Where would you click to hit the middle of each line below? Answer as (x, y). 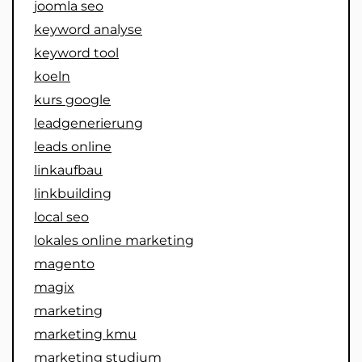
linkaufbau (68, 170)
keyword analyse (88, 29)
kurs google (72, 99)
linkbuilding (73, 193)
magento (64, 263)
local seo (61, 217)
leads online (73, 146)
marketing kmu (85, 334)
